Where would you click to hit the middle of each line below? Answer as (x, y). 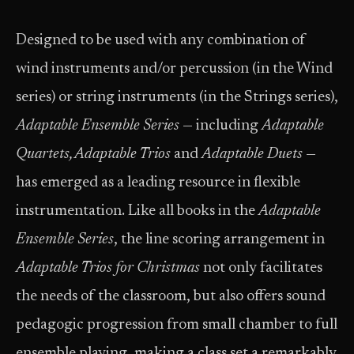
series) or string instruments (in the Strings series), (177, 98)
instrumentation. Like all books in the (137, 211)
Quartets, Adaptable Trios (93, 154)
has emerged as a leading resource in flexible (158, 183)
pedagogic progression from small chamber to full (177, 325)
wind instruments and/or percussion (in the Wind (174, 69)
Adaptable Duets (252, 154)
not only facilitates (261, 268)
